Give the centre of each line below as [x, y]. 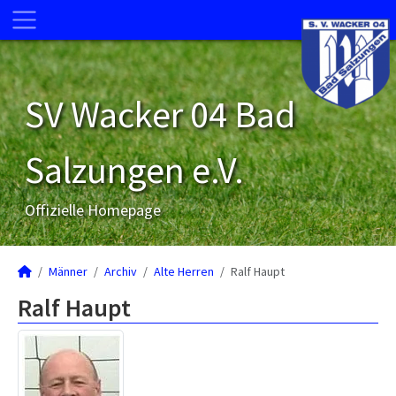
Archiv [121, 271]
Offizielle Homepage [93, 210]
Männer [68, 271]
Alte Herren [184, 271]
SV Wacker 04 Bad [160, 114]
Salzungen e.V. [134, 170]
